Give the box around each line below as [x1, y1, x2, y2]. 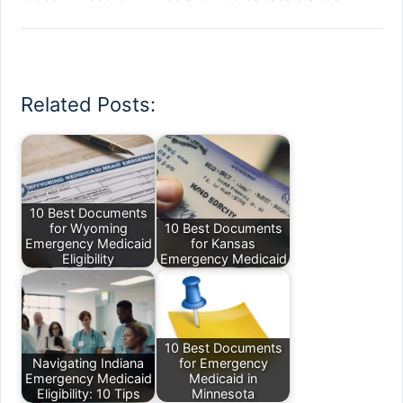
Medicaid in [189, 370, 257, 386]
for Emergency [178, 354, 268, 371]
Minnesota [192, 385, 255, 401]
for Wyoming [49, 219, 128, 236]
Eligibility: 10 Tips [36, 385, 140, 401]
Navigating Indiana [32, 354, 144, 371]
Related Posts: [21, 92, 156, 116]
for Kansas [191, 235, 255, 251]
